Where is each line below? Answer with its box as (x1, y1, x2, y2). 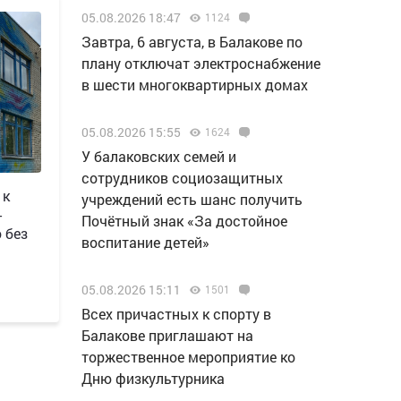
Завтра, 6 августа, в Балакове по (81, 32, 303, 51)
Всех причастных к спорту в (81, 304, 271, 323)
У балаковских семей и (81, 147, 236, 166)
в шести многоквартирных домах (81, 75, 308, 94)
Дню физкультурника (81, 369, 225, 388)
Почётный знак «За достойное (81, 211, 287, 230)
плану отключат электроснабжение (81, 54, 320, 73)
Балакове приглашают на (81, 326, 253, 345)
